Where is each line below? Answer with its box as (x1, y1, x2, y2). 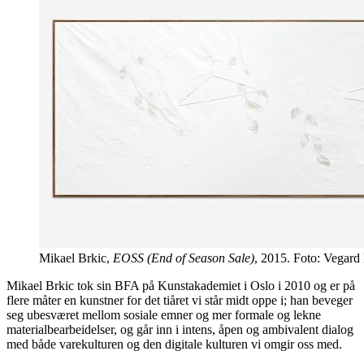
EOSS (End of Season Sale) (110, 250, 254, 265)
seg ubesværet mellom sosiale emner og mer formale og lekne (6, 307, 321, 322)
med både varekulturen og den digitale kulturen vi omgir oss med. (6, 336, 342, 351)
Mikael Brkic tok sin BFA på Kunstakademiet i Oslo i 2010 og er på (6, 278, 355, 292)
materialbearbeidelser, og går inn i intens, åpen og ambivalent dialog (6, 322, 353, 336)
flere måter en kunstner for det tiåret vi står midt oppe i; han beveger (6, 292, 353, 307)
